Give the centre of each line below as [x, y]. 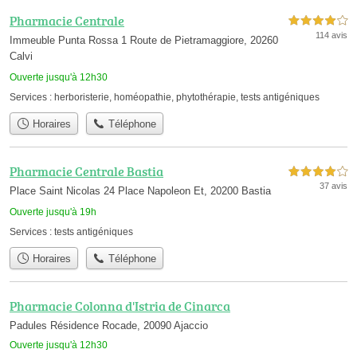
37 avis [333, 185]
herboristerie [82, 97]
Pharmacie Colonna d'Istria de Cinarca [120, 306]
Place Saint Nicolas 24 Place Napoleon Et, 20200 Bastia [140, 190]
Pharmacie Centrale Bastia [86, 171]
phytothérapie [206, 97]
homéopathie [143, 97]
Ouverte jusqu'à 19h [53, 212]
